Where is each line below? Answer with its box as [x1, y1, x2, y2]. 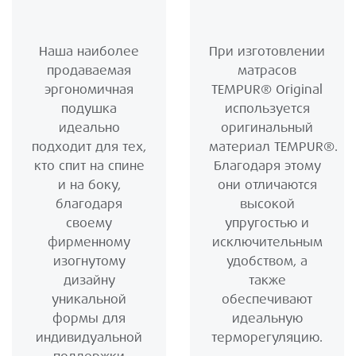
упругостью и [225, 215, 309, 232]
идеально [58, 119, 120, 137]
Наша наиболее [39, 43, 139, 60]
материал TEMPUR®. [209, 138, 338, 156]
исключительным [211, 234, 323, 251]
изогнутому [52, 253, 126, 270]
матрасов [238, 62, 296, 79]
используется [224, 100, 310, 118]
